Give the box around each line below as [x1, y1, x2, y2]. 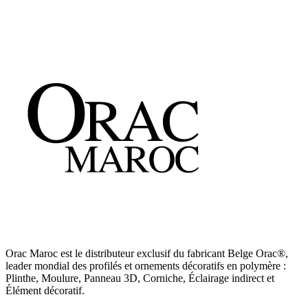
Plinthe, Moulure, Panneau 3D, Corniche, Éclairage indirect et [5, 272, 274, 285]
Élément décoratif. [5, 285, 85, 297]
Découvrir [5, 33, 49, 45]
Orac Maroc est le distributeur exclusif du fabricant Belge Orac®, [5, 247, 288, 260]
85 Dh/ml [5, 10, 47, 22]
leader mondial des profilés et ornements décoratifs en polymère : [5, 260, 286, 272]
